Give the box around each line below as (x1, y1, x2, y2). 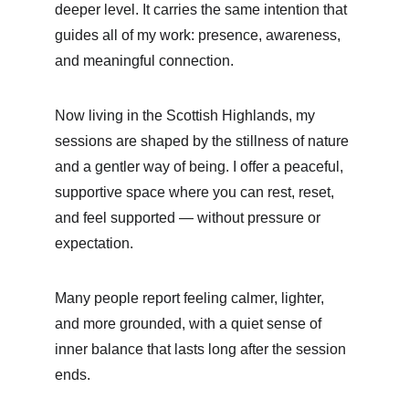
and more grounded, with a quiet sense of (55, 316, 325, 331)
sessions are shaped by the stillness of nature (55, 133, 352, 149)
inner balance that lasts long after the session (55, 341, 350, 357)
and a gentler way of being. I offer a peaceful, (55, 159, 347, 174)
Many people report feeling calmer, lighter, (55, 290, 328, 306)
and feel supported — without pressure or (55, 210, 324, 225)
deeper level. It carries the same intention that (55, 2, 351, 17)
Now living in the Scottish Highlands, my (55, 108, 319, 123)
